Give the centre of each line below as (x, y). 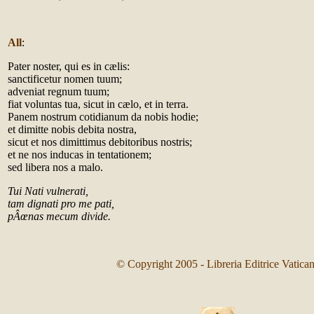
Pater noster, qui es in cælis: (69, 66)
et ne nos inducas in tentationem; (80, 155)
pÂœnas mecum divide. (59, 216)
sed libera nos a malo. (55, 167)
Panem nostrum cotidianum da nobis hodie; (103, 117)
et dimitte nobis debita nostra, (72, 129)
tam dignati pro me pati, (61, 204)
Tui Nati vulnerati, (48, 191)
